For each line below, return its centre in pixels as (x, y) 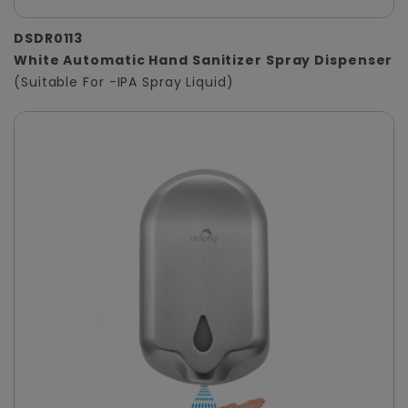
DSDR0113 (49, 39)
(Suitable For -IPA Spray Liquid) (124, 82)
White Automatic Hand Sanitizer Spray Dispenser (204, 61)
